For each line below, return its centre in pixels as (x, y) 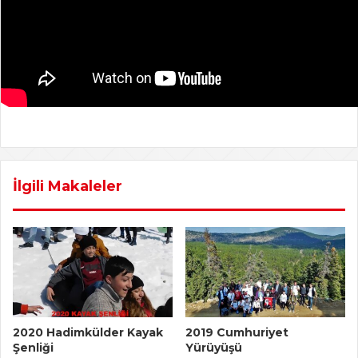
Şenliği (33, 347)
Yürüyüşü (214, 347)
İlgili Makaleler (68, 187)
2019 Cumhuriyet (237, 332)
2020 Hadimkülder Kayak (88, 332)
